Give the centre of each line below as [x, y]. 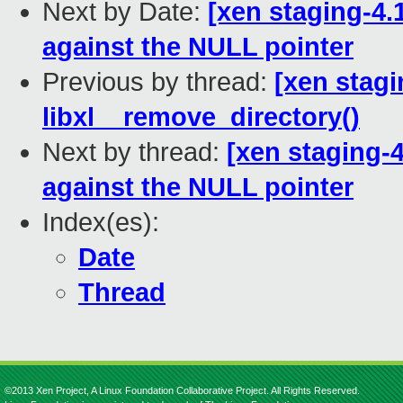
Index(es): [101, 223]
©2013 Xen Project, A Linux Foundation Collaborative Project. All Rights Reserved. [182, 390]
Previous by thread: [158, 82]
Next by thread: [134, 152]
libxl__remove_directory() [201, 117]
